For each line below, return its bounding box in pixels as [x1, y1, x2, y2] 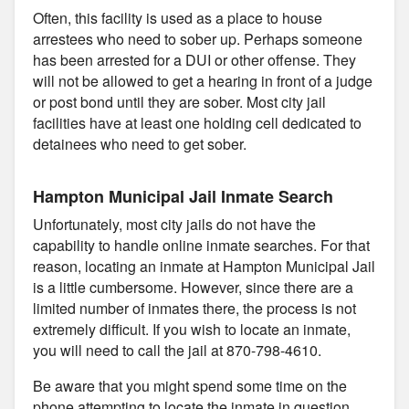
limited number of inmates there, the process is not [33, 297, 356, 319]
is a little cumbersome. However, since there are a [33, 276, 353, 298]
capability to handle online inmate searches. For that [33, 234, 370, 256]
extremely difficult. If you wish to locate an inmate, [33, 318, 351, 340]
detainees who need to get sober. [33, 132, 246, 154]
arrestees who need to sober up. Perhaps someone [33, 27, 362, 49]
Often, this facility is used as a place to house [33, 6, 322, 28]
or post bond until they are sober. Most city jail [33, 90, 326, 112]
